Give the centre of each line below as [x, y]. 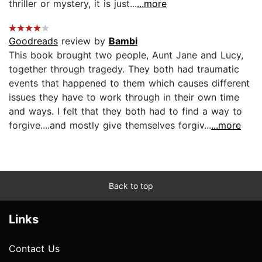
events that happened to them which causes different [129, 83]
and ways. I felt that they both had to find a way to [125, 111]
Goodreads [33, 41]
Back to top [131, 185]
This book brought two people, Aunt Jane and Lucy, [126, 55]
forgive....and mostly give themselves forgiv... [110, 125]
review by [83, 41]
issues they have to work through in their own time [124, 97]
